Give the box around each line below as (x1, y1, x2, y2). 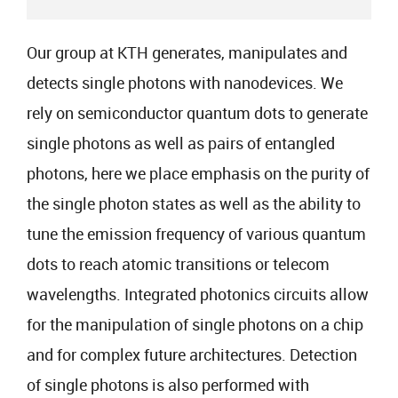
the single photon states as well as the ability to (27, 193, 361, 214)
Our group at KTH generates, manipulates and (27, 42, 347, 63)
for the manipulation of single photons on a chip (27, 314, 363, 335)
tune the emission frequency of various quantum (27, 223, 366, 244)
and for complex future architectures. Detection (27, 344, 357, 365)
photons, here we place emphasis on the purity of (27, 163, 370, 184)
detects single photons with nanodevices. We (27, 72, 343, 93)
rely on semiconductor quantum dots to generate (27, 102, 368, 123)
